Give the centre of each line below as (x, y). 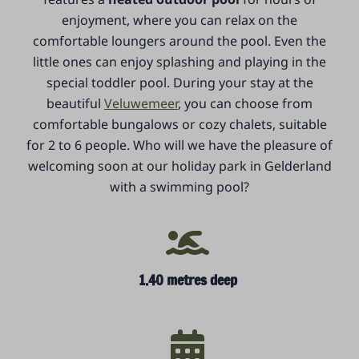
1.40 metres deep (188, 280)
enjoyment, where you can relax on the (179, 20)
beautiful (75, 104)
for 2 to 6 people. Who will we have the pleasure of (179, 145)
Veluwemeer (141, 104)
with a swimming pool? (179, 187)
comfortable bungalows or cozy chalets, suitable (179, 125)
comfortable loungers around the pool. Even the (179, 41)
